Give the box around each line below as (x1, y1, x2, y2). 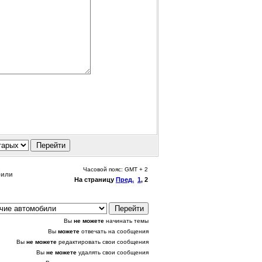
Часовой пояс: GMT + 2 (83, 166, 148, 173)
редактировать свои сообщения (57, 239, 149, 246)
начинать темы (104, 218, 149, 225)
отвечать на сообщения (80, 228, 149, 235)
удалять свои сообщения (77, 249, 149, 256)
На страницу (74, 176, 116, 184)
